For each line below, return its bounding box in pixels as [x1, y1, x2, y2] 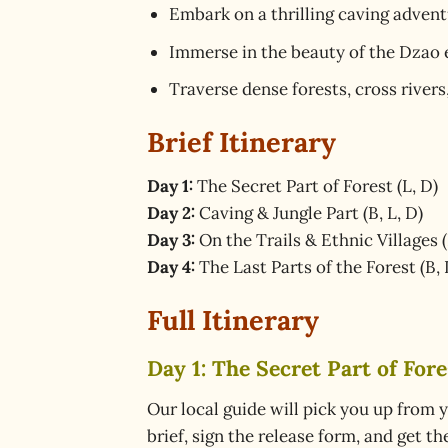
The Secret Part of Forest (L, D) [193, 175, 438, 198]
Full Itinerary [147, 303, 319, 338]
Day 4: [147, 256, 195, 279]
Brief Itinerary [147, 124, 336, 159]
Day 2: [147, 202, 195, 225]
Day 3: [147, 229, 195, 252]
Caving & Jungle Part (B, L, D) [195, 202, 423, 225]
